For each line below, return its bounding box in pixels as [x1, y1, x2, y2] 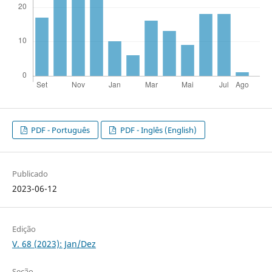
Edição [12, 223, 36, 234]
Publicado [12, 168, 48, 179]
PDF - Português [29, 124, 90, 136]
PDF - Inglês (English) [118, 124, 197, 136]
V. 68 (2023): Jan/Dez [12, 237, 96, 250]
